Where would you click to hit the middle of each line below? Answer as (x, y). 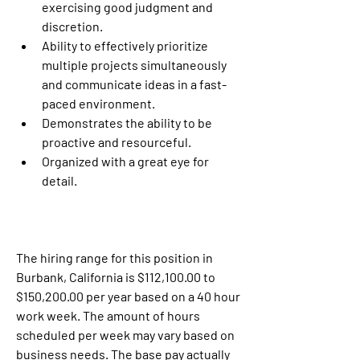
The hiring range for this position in (115, 257)
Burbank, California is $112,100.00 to (116, 276)
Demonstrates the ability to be (127, 122)
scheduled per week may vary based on (125, 334)
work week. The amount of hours (108, 315)
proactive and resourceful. (117, 141)
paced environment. (98, 103)
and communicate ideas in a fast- (134, 84)
